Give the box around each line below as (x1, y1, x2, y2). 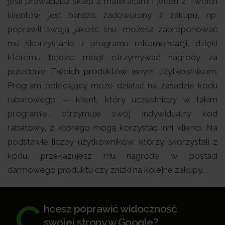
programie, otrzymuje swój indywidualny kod (8, 108, 217, 119)
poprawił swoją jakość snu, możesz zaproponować (8, 24, 217, 34)
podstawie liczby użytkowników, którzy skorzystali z (8, 136, 217, 147)
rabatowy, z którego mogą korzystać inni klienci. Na (8, 122, 217, 133)
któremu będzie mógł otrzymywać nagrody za (8, 52, 217, 62)
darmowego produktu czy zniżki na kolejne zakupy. (8, 164, 205, 175)
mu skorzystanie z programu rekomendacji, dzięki (8, 38, 217, 48)
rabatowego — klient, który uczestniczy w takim (8, 94, 217, 104)
